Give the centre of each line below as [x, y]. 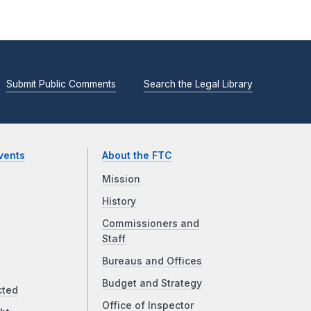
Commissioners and [151, 224]
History [119, 202]
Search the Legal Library [198, 84]
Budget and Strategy [152, 284]
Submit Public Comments [61, 84]
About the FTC [137, 156]
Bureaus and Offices [152, 261]
